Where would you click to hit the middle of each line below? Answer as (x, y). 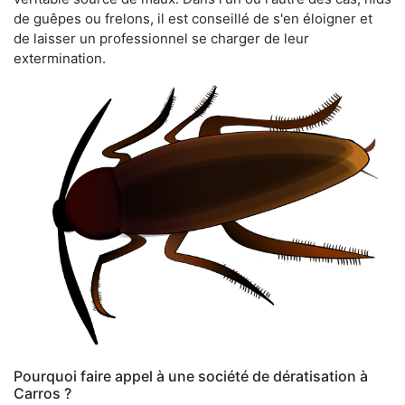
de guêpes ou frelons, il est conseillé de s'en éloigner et (193, 18)
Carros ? (42, 394)
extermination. (60, 58)
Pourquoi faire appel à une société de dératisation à (191, 377)
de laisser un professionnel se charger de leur (161, 38)
